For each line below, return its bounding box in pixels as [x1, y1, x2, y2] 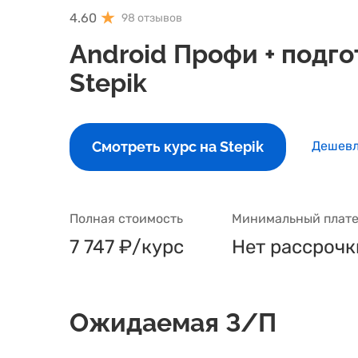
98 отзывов [121, 11, 182, 25]
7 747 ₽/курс [70, 236, 184, 258]
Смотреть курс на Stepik [92, 138, 264, 155]
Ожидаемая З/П [70, 308, 276, 337]
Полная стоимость [70, 211, 183, 226]
